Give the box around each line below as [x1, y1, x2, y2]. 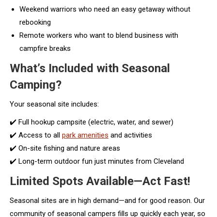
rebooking [19, 17, 51, 27]
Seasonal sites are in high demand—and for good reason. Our [10, 196, 205, 205]
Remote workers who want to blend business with [19, 31, 178, 40]
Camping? [10, 77, 62, 92]
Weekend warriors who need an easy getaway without [19, 4, 190, 14]
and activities [108, 130, 152, 139]
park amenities [62, 130, 108, 139]
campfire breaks [19, 44, 71, 53]
